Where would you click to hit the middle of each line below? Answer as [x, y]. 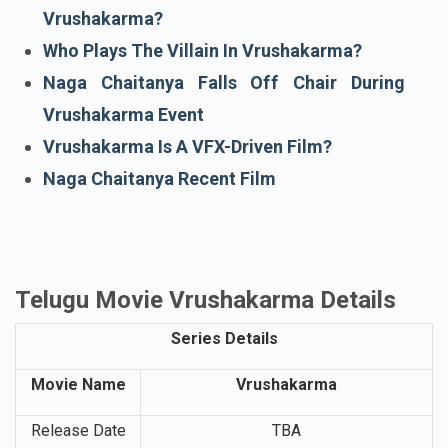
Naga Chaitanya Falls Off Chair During [224, 147]
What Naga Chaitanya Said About [224, 51]
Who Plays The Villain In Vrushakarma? [202, 115]
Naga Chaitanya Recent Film [159, 243]
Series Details [224, 403]
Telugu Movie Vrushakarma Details [205, 364]
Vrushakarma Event [123, 179]
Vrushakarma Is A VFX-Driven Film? [187, 211]
